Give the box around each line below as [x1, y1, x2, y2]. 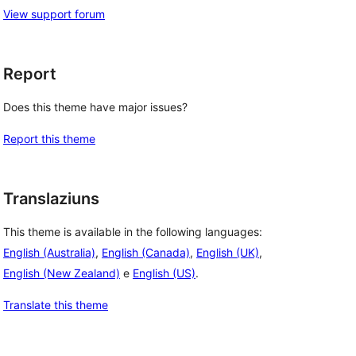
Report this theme [3, 132, 95, 145]
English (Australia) [3, 245, 95, 259]
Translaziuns [3, 189, 99, 208]
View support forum [3, 7, 105, 21]
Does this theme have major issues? [3, 100, 188, 114]
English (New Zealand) [3, 265, 120, 280]
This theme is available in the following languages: [3, 224, 262, 238]
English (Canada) [102, 245, 190, 259]
